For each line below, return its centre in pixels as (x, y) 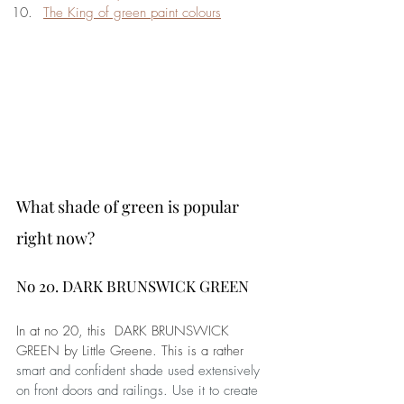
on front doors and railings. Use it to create (139, 390)
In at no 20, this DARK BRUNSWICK (125, 331)
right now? (55, 238)
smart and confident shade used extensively (140, 371)
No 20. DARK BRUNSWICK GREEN (133, 286)
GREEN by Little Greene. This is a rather (132, 351)
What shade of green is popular (129, 207)
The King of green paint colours (132, 13)
